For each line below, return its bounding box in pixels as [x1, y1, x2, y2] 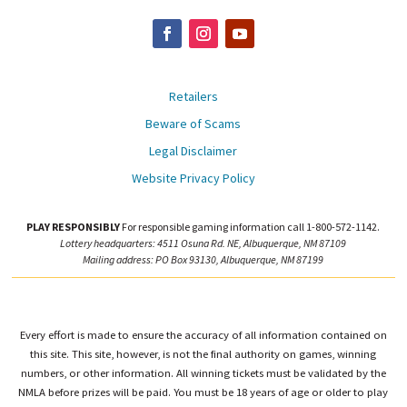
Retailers [168, 88, 218, 105]
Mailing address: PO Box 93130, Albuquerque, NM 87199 [83, 253, 324, 267]
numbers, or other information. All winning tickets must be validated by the [20, 365, 386, 381]
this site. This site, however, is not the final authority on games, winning [30, 346, 377, 362]
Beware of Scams [145, 115, 242, 133]
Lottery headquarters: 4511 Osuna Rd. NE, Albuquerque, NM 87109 [60, 236, 347, 251]
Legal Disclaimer [149, 143, 238, 160]
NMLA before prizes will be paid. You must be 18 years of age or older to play [18, 384, 389, 400]
